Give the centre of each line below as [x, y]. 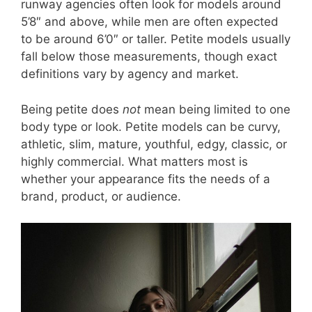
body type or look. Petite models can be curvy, [151, 126]
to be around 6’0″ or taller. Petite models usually [156, 39]
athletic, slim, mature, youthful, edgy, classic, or [154, 144]
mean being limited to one [216, 109]
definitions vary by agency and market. [130, 74]
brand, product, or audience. [101, 196]
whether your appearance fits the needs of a [146, 179]
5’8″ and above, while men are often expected [150, 22]
